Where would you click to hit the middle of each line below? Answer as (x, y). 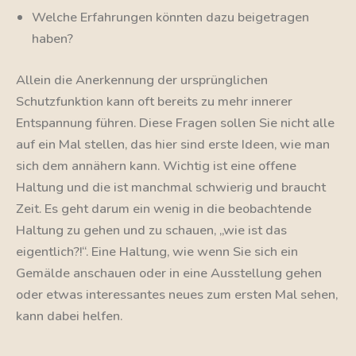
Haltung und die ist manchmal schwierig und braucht (171, 187)
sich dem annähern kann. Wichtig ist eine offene (156, 165)
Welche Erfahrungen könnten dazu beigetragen (170, 17)
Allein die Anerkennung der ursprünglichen (142, 79)
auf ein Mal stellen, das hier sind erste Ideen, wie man (173, 144)
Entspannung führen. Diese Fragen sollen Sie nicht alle (175, 122)
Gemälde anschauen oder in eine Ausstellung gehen (169, 273)
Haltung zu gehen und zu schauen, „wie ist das (151, 230)
